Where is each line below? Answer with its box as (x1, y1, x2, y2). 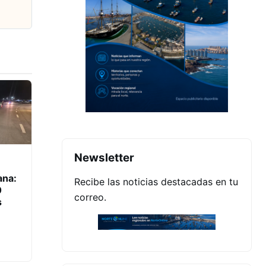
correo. (74, 191, 106, 203)
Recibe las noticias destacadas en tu (74, 175, 238, 188)
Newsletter (74, 150, 134, 164)
